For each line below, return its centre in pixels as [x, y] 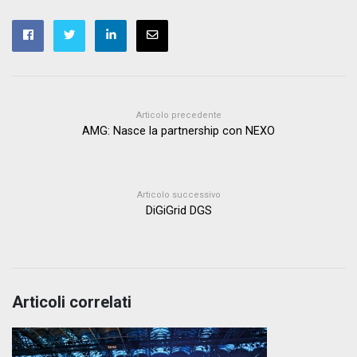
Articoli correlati [72, 302]
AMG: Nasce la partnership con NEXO [178, 131]
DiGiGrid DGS [178, 210]
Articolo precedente [178, 115]
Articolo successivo [178, 194]
